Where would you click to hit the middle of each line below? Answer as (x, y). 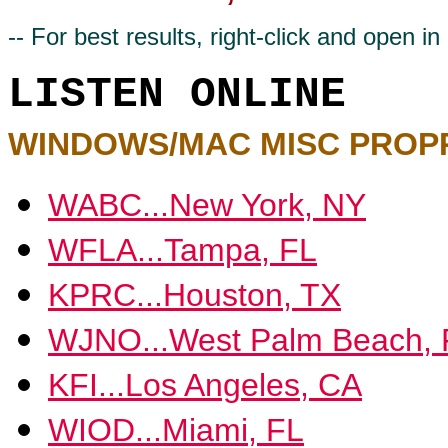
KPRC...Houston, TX (194, 295)
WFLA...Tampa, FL (182, 250)
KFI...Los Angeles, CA (205, 385)
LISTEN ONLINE (177, 94)
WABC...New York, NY (207, 205)
